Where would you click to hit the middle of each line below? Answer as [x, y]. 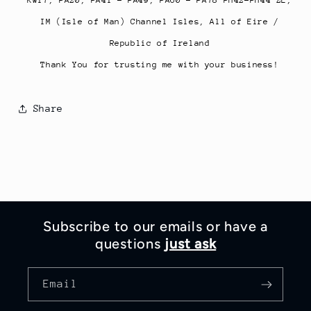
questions [130, 244]
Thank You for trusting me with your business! [160, 64]
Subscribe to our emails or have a [155, 227]
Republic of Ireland [160, 43]
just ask [191, 244]
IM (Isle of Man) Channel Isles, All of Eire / [160, 21]
